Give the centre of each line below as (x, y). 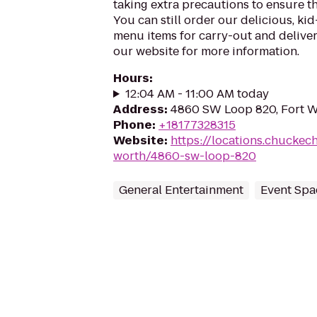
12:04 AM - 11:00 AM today (197, 94)
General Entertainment (181, 190)
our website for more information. (206, 51)
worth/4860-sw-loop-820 (185, 156)
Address (139, 109)
